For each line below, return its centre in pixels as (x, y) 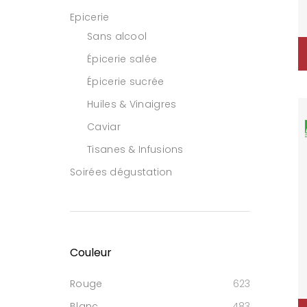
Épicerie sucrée (126, 82)
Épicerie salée (122, 59)
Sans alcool (117, 36)
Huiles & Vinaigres (132, 104)
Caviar (104, 127)
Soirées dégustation (121, 172)
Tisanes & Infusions (135, 149)
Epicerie (90, 17)
